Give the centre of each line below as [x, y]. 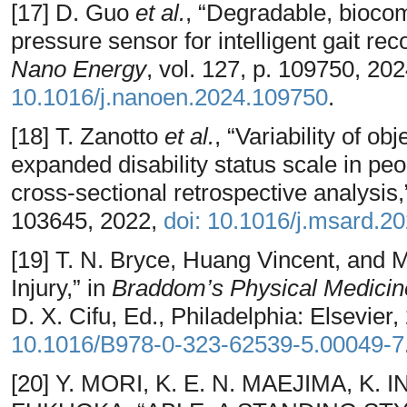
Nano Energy [79, 69]
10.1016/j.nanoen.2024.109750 [169, 97]
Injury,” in [61, 288]
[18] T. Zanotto [88, 136]
